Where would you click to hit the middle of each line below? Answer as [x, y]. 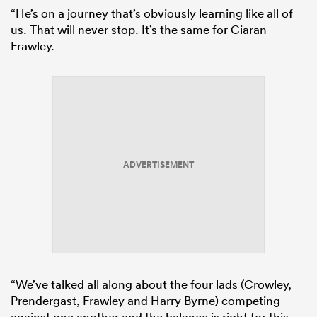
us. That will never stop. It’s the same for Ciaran [139, 30]
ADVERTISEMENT [158, 165]
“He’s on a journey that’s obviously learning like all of [152, 13]
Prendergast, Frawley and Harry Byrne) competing [145, 301]
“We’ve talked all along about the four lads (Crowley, [151, 284]
